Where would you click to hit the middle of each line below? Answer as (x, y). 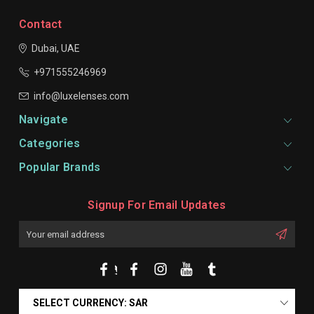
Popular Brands (60, 168)
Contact (40, 25)
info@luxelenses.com (81, 96)
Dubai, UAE (55, 49)
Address (37, 243)
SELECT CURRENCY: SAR (90, 303)
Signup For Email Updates (157, 205)
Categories (49, 144)
